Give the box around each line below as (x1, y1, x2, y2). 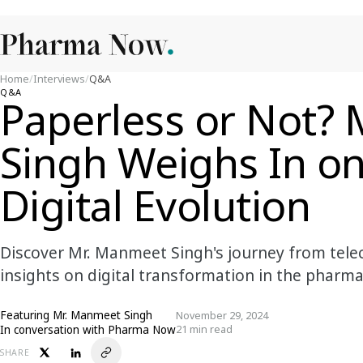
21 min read (176, 322, 233, 336)
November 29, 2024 (176, 309, 268, 322)
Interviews (33, 72, 85, 86)
